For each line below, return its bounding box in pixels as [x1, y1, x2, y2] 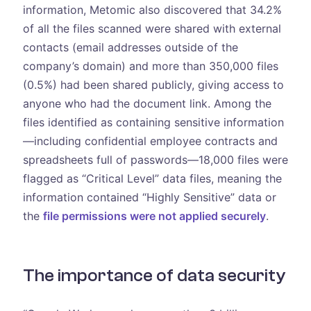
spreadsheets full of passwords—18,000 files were [22, 153, 288, 167]
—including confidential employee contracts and [22, 134, 278, 149]
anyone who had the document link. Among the [22, 96, 271, 111]
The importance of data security [22, 265, 285, 287]
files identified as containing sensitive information [22, 115, 284, 130]
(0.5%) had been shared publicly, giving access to [22, 78, 284, 92]
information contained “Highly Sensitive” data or [22, 190, 276, 205]
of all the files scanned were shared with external [22, 22, 281, 36]
